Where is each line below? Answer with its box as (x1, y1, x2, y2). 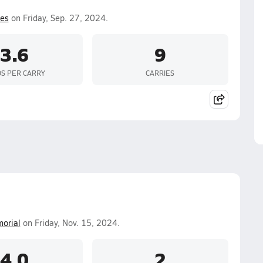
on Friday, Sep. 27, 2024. (8, 12, 108, 23)
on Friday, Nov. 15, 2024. (20, 217, 120, 228)
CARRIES (146, 68, 174, 77)
